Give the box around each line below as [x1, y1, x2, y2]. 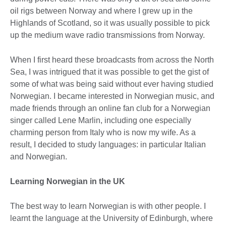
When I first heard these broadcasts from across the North [10, 55, 214, 64]
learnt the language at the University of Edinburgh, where [10, 213, 213, 222]
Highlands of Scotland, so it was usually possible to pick [10, 18, 210, 27]
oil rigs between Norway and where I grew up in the [10, 6, 193, 15]
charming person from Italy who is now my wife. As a [10, 128, 196, 137]
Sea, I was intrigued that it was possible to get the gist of [10, 67, 209, 76]
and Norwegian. [10, 152, 67, 161]
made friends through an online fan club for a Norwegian [10, 103, 210, 112]
